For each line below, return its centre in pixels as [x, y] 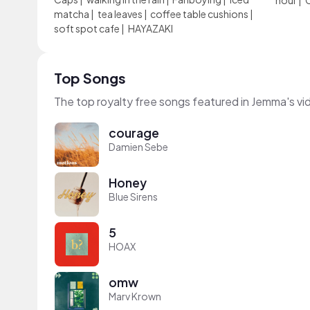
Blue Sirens [133, 196]
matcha [72, 14]
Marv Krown [135, 296]
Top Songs [90, 78]
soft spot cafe [87, 28]
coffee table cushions [199, 14]
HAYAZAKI [150, 28]
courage [134, 133]
